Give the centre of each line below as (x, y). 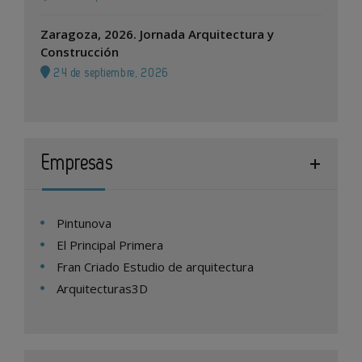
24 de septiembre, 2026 (110, 73)
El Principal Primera (110, 245)
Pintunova (84, 223)
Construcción (80, 52)
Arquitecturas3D (102, 288)
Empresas (78, 163)
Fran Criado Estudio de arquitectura (155, 267)
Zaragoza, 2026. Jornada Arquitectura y (157, 34)
